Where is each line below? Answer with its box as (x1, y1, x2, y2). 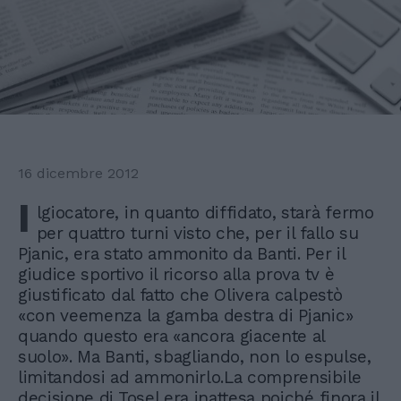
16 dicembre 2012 (18, 165, 139, 183)
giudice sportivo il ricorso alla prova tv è (18, 264, 335, 286)
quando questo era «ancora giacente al (18, 326, 326, 347)
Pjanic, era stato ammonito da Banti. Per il (18, 243, 346, 265)
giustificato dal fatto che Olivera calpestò (18, 285, 343, 306)
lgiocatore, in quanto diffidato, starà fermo (36, 202, 374, 224)
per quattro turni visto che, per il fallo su (36, 223, 359, 244)
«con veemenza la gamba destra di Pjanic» (18, 305, 354, 327)
